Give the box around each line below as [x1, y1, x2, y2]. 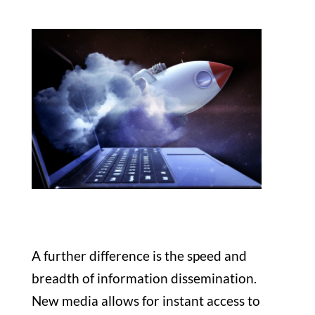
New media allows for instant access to [31, 292, 260, 309]
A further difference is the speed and [31, 247, 247, 264]
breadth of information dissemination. [31, 269, 257, 286]
